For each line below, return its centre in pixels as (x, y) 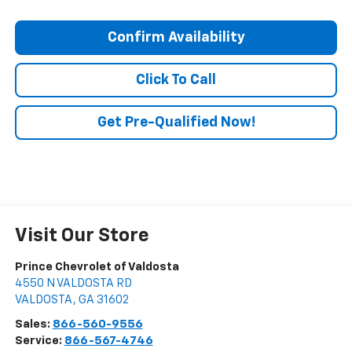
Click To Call (176, 81)
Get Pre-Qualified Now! (176, 123)
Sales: (33, 324)
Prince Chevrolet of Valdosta (97, 267)
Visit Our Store (82, 236)
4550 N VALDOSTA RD (73, 284)
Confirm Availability (176, 38)
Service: (39, 341)
